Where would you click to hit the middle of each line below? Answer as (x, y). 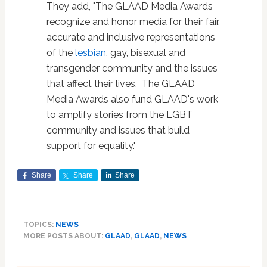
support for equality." (91, 146)
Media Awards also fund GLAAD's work (132, 99)
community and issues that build (118, 130)
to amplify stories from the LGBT (119, 115)
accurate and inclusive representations (131, 37)
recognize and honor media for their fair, (133, 22)
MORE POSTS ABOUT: (64, 236)
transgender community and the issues (132, 68)
